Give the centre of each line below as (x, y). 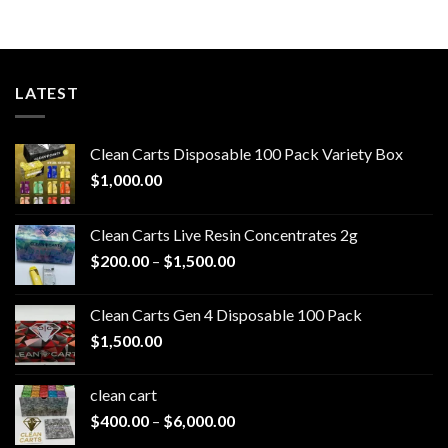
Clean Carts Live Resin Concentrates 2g (224, 235)
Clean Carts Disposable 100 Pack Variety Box (246, 154)
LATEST (47, 92)
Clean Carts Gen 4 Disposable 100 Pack (226, 315)
